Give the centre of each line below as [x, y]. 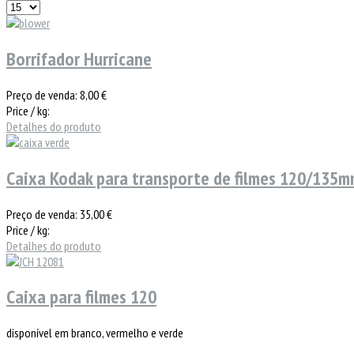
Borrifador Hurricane [79, 58]
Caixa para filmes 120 [81, 297]
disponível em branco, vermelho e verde [95, 333]
